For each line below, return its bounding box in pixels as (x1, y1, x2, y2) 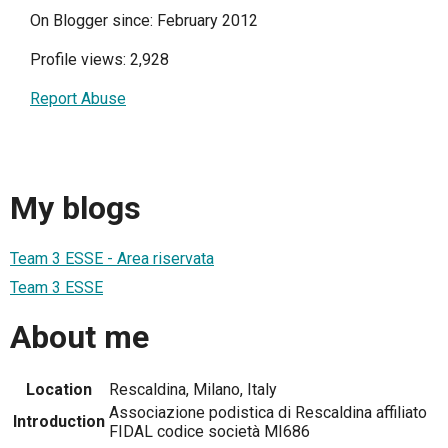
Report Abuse (30, 88, 126, 108)
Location (26, 380, 92, 400)
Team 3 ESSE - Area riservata (10, 248, 214, 268)
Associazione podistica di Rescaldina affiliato (109, 403, 427, 423)
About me (10, 318, 149, 356)
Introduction (13, 412, 105, 432)
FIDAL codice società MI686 (109, 422, 310, 442)
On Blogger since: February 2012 (30, 10, 258, 30)
